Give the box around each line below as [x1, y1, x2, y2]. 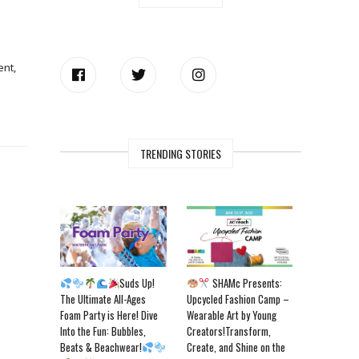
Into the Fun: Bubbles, [60, 323, 147, 340]
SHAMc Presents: [210, 275, 283, 292]
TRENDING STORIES [140, 144, 222, 162]
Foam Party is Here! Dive [60, 307, 159, 324]
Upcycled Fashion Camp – [186, 291, 289, 308]
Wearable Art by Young [186, 307, 276, 324]
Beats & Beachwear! [60, 339, 143, 356]
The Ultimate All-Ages [60, 291, 147, 308]
